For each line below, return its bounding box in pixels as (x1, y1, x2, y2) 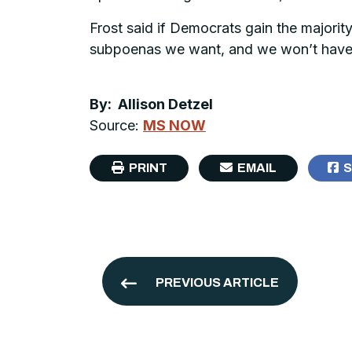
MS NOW (143, 117, 206, 134)
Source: (90, 117, 143, 134)
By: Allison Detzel (90, 96, 213, 113)
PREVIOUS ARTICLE (156, 276, 279, 290)
